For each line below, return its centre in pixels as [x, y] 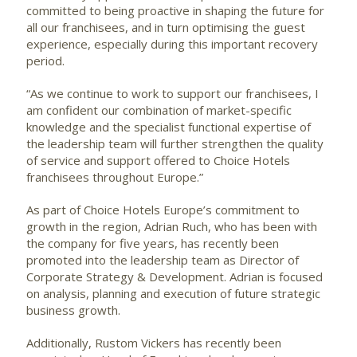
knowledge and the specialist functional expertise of [169, 126]
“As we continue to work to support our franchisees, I [173, 93]
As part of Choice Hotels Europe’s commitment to [163, 209]
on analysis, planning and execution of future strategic [173, 293]
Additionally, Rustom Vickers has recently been [154, 342]
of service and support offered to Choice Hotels [158, 160]
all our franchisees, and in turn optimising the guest [166, 27]
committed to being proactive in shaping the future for [175, 10]
